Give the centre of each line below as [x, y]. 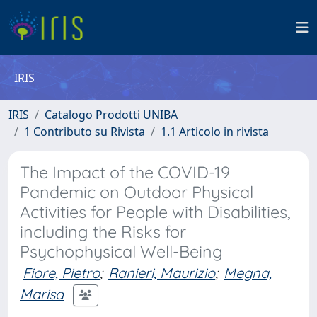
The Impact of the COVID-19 [125, 172]
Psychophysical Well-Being [121, 252]
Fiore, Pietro [61, 273]
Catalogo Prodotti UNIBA [111, 115]
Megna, [248, 273]
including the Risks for [103, 232]
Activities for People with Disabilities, [155, 212]
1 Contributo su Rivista [85, 132]
